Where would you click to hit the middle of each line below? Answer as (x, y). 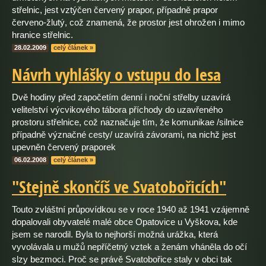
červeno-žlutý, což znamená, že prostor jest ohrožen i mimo (128, 22)
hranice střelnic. (42, 35)
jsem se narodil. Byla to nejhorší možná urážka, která (115, 234)
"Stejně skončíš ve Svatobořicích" (119, 187)
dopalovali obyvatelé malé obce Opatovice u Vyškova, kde (125, 222)
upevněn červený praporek (64, 147)
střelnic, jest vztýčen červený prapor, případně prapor (115, 10)
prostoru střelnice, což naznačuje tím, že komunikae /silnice (128, 122)
